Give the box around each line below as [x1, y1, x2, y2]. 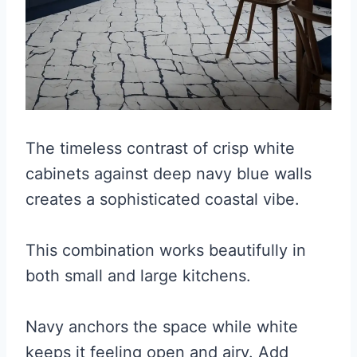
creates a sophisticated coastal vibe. [25, 190, 300, 210]
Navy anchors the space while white [25, 317, 298, 337]
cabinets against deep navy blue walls [25, 164, 312, 184]
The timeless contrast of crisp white [25, 139, 295, 159]
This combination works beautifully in [25, 241, 306, 261]
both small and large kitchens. [25, 266, 251, 286]
